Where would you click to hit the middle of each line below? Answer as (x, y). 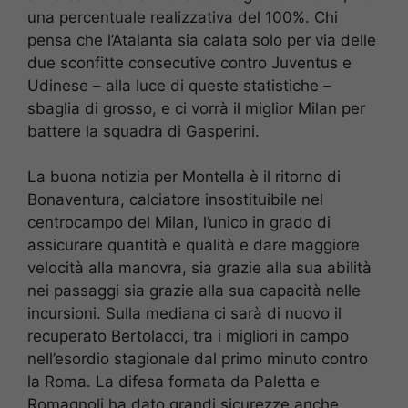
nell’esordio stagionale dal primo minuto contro (198, 359)
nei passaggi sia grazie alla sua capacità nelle (194, 291)
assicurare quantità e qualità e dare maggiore (194, 245)
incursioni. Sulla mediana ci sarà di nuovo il (184, 314)
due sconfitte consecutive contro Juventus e (189, 62)
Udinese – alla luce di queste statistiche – (179, 85)
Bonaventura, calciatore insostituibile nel (175, 200)
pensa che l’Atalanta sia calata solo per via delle (202, 40)
